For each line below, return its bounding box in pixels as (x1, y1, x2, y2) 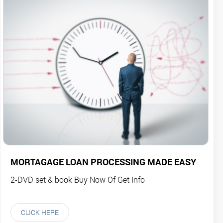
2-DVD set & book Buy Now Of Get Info (10, 174, 145, 185)
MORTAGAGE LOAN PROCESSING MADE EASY (10, 156, 196, 168)
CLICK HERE (21, 208, 59, 218)
